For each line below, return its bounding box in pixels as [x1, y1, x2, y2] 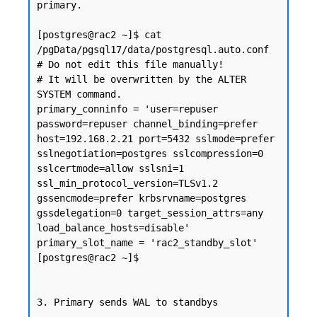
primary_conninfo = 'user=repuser [37, 103, 218, 115]
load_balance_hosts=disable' [37, 222, 190, 234]
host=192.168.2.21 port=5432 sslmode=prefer [37, 133, 275, 144]
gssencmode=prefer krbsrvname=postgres [37, 192, 246, 204]
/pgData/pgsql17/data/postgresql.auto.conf [37, 44, 269, 55]
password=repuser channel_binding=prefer [37, 118, 258, 129]
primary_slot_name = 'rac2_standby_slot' [37, 237, 258, 248]
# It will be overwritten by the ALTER [37, 74, 246, 85]
